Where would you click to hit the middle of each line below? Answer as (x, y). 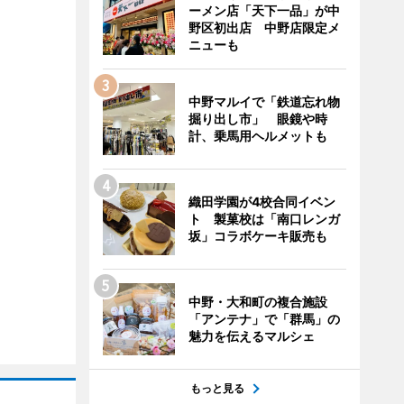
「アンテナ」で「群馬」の (264, 319)
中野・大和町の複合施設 (257, 302)
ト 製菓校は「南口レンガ (264, 219)
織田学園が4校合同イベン (262, 202)
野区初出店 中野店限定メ (264, 28)
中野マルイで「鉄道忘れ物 (264, 101)
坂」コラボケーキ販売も (257, 236)
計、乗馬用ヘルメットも (257, 136)
